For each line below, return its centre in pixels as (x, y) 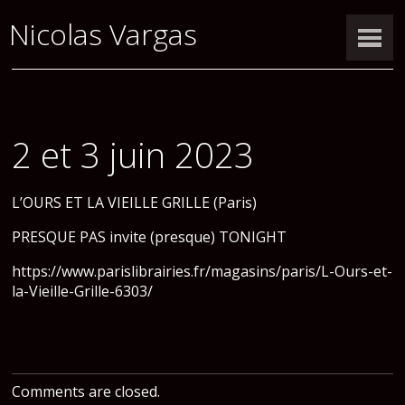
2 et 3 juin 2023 (133, 154)
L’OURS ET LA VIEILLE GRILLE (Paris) (135, 202)
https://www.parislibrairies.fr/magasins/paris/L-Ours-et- (202, 271)
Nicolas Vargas (104, 34)
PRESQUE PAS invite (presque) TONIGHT (150, 236)
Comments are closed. (86, 391)
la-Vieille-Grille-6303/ (83, 291)
